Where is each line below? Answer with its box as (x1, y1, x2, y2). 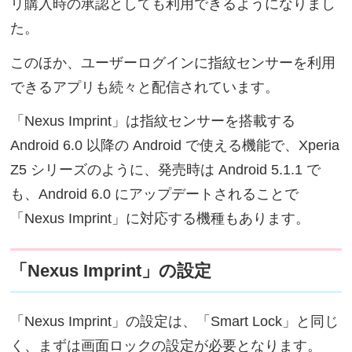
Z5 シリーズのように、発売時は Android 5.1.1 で (10, 162, 321, 178)
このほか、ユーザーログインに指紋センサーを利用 (10, 54, 336, 71)
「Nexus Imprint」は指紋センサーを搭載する (10, 113, 296, 130)
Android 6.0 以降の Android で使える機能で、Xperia (10, 137, 340, 154)
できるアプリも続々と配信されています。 (10, 79, 280, 95)
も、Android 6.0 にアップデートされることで (10, 186, 299, 203)
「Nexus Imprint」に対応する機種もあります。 (10, 211, 310, 227)
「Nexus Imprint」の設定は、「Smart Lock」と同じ (10, 313, 339, 329)
